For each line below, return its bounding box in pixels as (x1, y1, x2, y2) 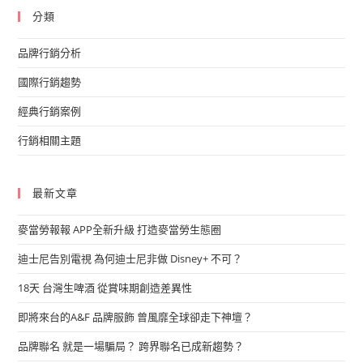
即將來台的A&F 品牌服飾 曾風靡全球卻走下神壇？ (18, 309, 254, 324)
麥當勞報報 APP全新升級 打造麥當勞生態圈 (18, 221, 222, 237)
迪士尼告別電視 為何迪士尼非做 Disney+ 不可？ (18, 250, 243, 266)
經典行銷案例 (18, 103, 82, 118)
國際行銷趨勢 (18, 74, 82, 89)
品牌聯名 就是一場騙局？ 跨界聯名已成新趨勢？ (18, 338, 245, 353)
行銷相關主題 (18, 132, 82, 147)
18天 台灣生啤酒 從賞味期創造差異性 (18, 280, 193, 295)
